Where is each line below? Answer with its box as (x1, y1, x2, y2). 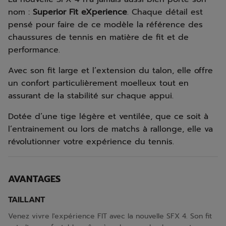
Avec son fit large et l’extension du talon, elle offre (8, 65, 213, 77)
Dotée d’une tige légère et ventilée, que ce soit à (8, 110, 208, 123)
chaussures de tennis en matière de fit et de (8, 31, 189, 43)
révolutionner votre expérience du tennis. (8, 136, 174, 148)
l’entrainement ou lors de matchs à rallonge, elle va (8, 123, 213, 135)
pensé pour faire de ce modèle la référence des (8, 19, 203, 31)
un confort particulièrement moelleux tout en (8, 77, 189, 89)
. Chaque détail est (127, 6, 203, 18)
